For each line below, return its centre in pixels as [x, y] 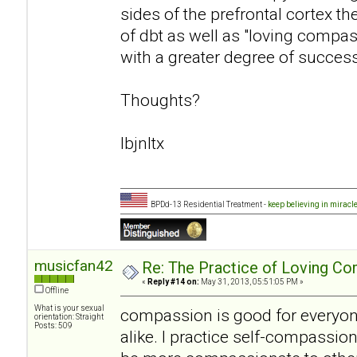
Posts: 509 [53, 325]
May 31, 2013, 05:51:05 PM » [251, 281]
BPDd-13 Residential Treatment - [207, 204]
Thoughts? [160, 100]
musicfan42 [74, 265]
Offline [56, 290]
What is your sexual [69, 308]
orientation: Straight [69, 316]
